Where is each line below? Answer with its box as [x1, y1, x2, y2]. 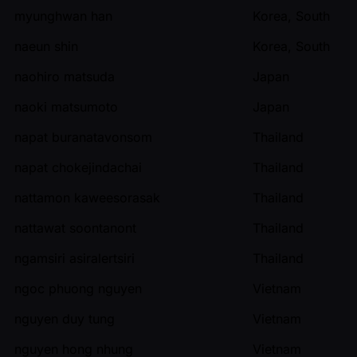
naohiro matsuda [14, 68, 115, 84]
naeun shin [14, 37, 78, 54]
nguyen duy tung [14, 310, 115, 327]
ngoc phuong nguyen [14, 280, 142, 296]
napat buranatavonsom [14, 128, 152, 145]
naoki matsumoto [14, 98, 118, 115]
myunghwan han [14, 7, 112, 24]
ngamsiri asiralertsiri [14, 249, 135, 266]
